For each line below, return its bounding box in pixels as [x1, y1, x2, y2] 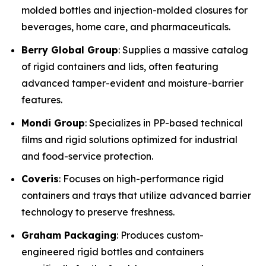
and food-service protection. [21, 150, 153, 162]
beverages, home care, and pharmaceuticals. [21, 21, 230, 33]
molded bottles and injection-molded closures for [21, 4, 248, 17]
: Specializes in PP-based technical [85, 116, 243, 129]
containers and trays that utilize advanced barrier [21, 189, 251, 202]
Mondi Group [21, 116, 85, 129]
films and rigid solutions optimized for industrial [21, 133, 237, 145]
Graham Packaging [21, 229, 116, 241]
